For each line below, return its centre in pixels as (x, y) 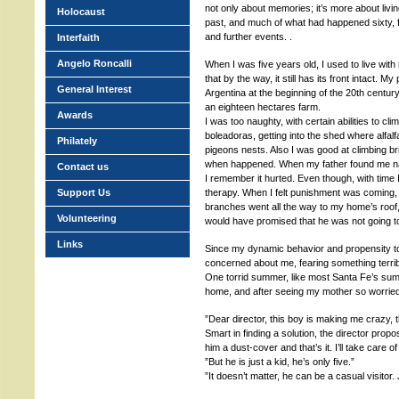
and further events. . (248, 37)
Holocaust (81, 12)
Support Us (84, 192)
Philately (77, 141)
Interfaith (78, 37)
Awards (75, 115)
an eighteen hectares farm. (263, 107)
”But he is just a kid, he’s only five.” (280, 362)
